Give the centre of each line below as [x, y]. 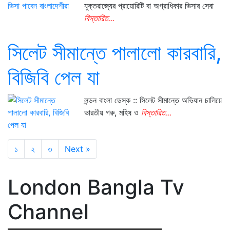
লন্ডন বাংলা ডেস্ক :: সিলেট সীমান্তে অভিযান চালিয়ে [153, 100]
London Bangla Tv [96, 187]
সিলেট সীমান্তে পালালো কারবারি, [115, 53]
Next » [78, 149]
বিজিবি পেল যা [54, 77]
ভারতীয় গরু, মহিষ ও [113, 112]
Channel [48, 212]
